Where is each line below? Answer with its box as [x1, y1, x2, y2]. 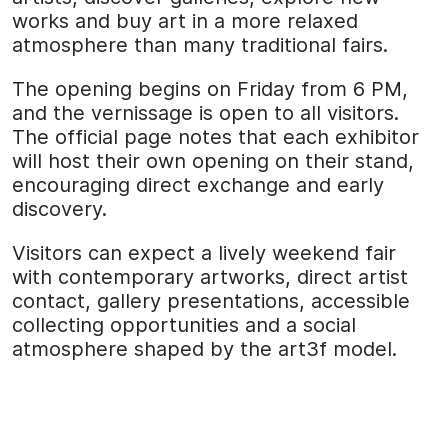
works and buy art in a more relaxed [12, 9, 358, 34]
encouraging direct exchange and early [12, 173, 384, 198]
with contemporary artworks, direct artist [12, 265, 408, 290]
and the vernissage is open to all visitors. [12, 101, 399, 126]
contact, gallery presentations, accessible [12, 289, 410, 314]
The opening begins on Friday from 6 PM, [12, 77, 408, 102]
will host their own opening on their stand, [12, 149, 414, 174]
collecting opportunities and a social [12, 313, 356, 338]
